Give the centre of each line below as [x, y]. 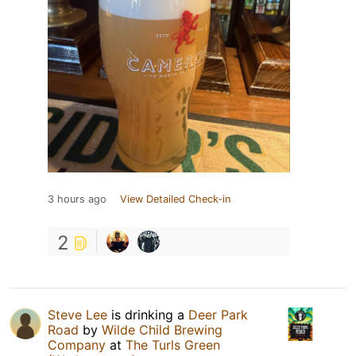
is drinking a [148, 314]
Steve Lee [77, 314]
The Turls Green [173, 344]
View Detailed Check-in [175, 199]
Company [77, 344]
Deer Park [218, 314]
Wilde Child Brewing [162, 329]
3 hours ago [77, 199]
